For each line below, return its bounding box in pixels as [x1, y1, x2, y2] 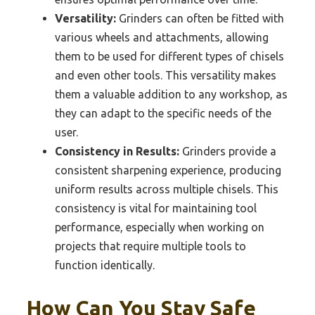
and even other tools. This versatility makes [55, 69, 276, 82]
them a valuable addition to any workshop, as [55, 88, 288, 101]
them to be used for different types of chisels [55, 50, 284, 63]
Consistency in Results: [55, 145, 179, 158]
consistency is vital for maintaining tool [55, 202, 257, 215]
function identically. [55, 259, 155, 272]
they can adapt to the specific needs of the [55, 107, 271, 120]
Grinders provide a [179, 145, 276, 158]
